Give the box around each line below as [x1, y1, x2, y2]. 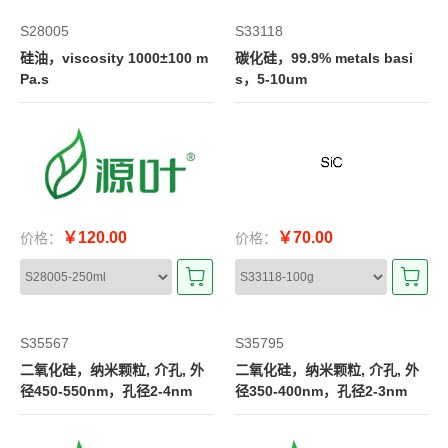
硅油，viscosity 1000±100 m [20, 50, 208, 66]
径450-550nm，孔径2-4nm [20, 383, 192, 399]
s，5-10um [235, 71, 307, 87]
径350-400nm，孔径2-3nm [235, 383, 407, 399]
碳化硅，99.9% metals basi [235, 50, 413, 66]
